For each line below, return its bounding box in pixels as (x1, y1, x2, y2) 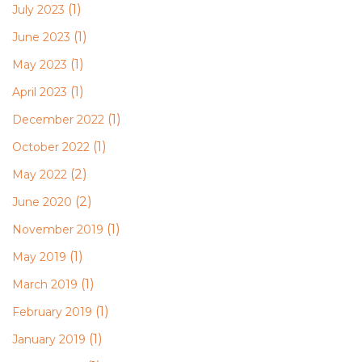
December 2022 (12, 112, 104, 127)
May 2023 (12, 57, 67, 72)
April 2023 (12, 85, 67, 99)
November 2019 (12, 222, 103, 237)
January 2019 (12, 332, 86, 347)
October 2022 (12, 140, 90, 154)
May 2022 (12, 167, 67, 182)
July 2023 (12, 2, 65, 17)
